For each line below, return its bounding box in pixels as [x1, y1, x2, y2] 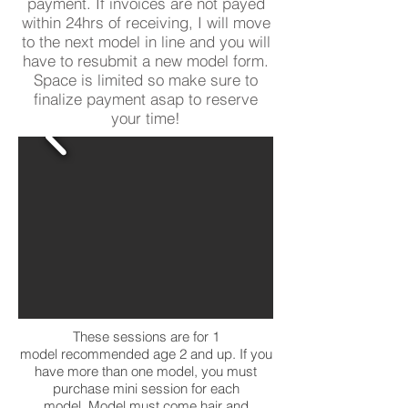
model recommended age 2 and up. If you [19, 345, 272, 362]
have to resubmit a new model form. [23, 51, 269, 70]
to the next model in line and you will [21, 32, 270, 51]
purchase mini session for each [52, 380, 240, 397]
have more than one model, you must [35, 362, 257, 380]
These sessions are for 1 [72, 328, 219, 345]
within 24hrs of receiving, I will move [21, 13, 270, 32]
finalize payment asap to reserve [34, 89, 258, 108]
